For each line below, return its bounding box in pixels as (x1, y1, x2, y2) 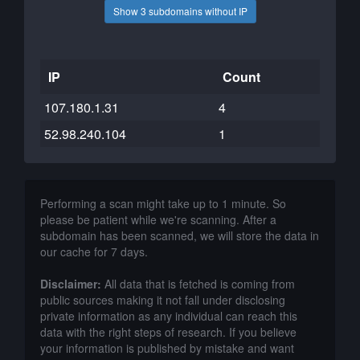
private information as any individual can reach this (40, 308, 297, 324)
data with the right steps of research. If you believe (40, 324, 297, 340)
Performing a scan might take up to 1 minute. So (40, 195, 286, 211)
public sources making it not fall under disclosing (40, 292, 285, 308)
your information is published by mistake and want (40, 340, 294, 356)
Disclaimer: (40, 276, 101, 292)
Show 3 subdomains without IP (112, 4, 247, 18)
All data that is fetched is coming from (101, 276, 295, 292)
